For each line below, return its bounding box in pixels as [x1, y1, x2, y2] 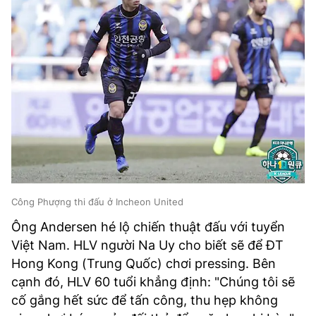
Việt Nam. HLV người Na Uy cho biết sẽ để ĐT [11, 238, 284, 253]
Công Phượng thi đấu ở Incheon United [11, 196, 183, 208]
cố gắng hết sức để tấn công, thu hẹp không [11, 293, 278, 308]
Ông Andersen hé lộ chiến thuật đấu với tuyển [11, 219, 285, 235]
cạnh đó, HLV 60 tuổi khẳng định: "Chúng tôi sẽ [11, 274, 295, 290]
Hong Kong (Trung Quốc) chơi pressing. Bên [11, 256, 276, 272]
